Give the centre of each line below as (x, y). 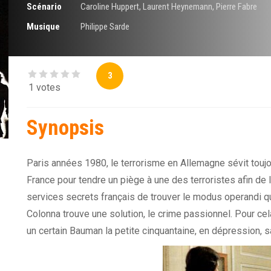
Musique (43, 27)
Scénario (44, 7)
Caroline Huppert (109, 7)
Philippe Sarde (105, 27)
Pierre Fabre (236, 7)
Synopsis (65, 128)
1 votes (44, 88)
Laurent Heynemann (177, 7)
